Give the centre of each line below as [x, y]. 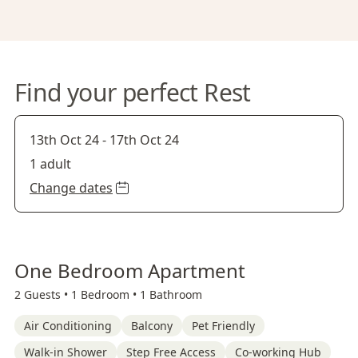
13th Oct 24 [64, 140]
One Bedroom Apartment [130, 270]
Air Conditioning [68, 326]
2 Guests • [43, 294]
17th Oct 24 [144, 140]
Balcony [152, 326]
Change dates [71, 188]
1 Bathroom [171, 294]
